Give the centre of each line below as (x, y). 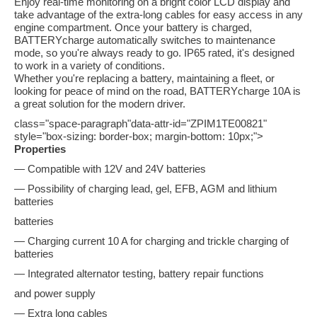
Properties (40, 149)
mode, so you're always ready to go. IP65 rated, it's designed (154, 53)
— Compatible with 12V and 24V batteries (110, 169)
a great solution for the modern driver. (100, 104)
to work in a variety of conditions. (90, 66)
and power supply (55, 294)
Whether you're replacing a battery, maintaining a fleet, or (144, 79)
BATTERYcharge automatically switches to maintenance (145, 40)
